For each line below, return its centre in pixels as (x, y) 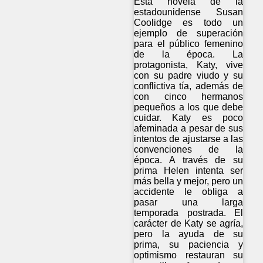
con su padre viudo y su (189, 75)
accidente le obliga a (189, 191)
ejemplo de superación (189, 33)
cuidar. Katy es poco (189, 117)
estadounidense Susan (189, 12)
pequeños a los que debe (189, 107)
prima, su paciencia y (189, 244)
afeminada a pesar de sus (189, 128)
